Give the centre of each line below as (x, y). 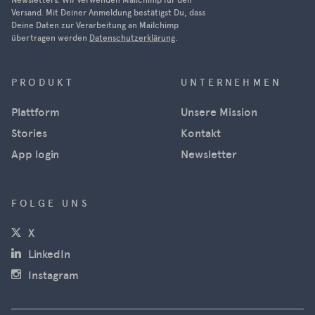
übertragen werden (50, 38)
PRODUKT (43, 82)
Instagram (53, 275)
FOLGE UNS (50, 203)
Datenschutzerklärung (132, 38)
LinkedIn (49, 254)
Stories (29, 133)
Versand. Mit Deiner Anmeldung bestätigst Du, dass (108, 12)
